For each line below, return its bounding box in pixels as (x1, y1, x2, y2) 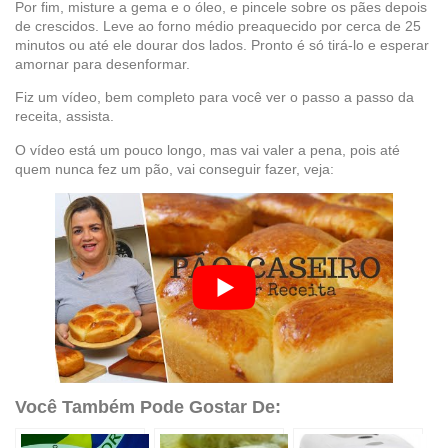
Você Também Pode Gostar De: (15, 397, 281, 418)
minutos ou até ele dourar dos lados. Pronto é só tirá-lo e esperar (15, 36, 429, 53)
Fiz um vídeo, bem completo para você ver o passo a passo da (15, 89, 414, 106)
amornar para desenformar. (15, 55, 190, 72)
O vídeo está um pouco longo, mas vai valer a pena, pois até (15, 141, 400, 158)
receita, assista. (15, 108, 114, 125)
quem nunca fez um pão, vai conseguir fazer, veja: (15, 160, 334, 177)
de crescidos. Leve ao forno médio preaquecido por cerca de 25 (15, 17, 421, 34)
